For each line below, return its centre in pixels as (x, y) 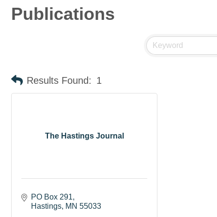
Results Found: (59, 80)
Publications (63, 14)
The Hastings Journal (84, 136)
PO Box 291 (52, 197)
